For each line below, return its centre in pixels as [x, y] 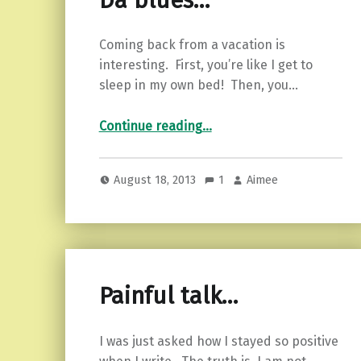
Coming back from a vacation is [192, 45]
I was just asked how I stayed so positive [218, 341]
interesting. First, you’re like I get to [205, 65]
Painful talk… [168, 296]
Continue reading [150, 127]
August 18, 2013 [157, 179]
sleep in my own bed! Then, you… [198, 85]
